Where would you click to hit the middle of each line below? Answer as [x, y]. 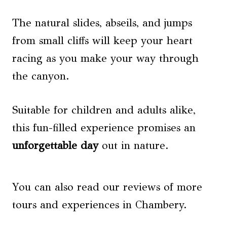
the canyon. [41, 76]
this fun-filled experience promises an [104, 128]
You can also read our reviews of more [107, 187]
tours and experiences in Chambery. [100, 205]
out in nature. [134, 145]
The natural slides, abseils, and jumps [102, 23]
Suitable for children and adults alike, [104, 110]
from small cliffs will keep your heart [102, 41]
